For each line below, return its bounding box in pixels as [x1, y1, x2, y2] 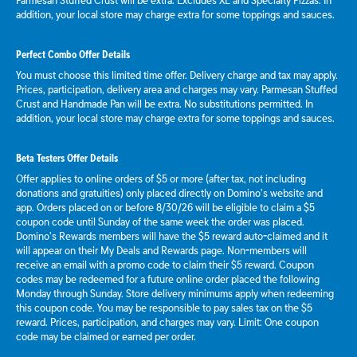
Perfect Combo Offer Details [16, 47, 130, 61]
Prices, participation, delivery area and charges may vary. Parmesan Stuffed [16, 82, 337, 96]
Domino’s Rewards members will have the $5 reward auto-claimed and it [16, 229, 328, 243]
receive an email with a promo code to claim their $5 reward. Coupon [16, 257, 314, 272]
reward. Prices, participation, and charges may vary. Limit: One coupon [16, 315, 319, 329]
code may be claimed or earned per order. [16, 329, 196, 343]
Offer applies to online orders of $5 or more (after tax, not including [16, 171, 306, 186]
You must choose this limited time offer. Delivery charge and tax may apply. [16, 68, 338, 82]
